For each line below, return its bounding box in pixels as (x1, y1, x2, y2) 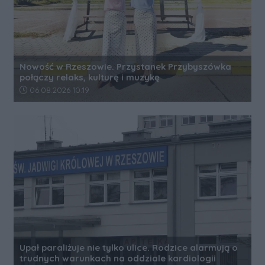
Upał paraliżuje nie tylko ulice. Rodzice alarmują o (20, 241, 238, 253)
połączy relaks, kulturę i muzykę (20, 71, 160, 83)
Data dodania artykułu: (19, 85, 108, 95)
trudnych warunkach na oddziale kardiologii (20, 252, 216, 264)
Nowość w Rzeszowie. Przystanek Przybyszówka (20, 60, 231, 72)
